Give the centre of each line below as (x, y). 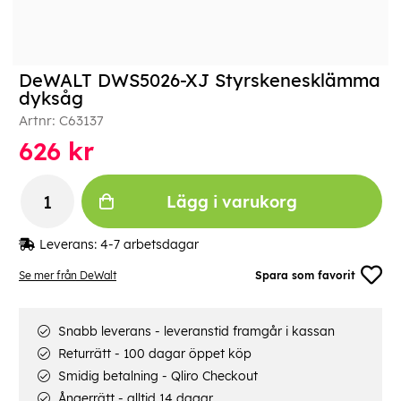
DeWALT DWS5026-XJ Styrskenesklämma (200, 81)
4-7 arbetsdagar (149, 245)
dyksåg (51, 98)
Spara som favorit (306, 275)
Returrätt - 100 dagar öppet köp (153, 354)
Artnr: (39, 121)
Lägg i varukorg (232, 201)
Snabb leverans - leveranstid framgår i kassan (195, 332)
